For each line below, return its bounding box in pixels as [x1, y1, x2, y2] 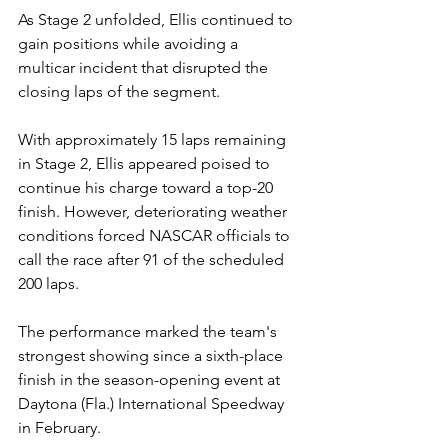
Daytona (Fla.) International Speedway [18, 394, 288, 413]
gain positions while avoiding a [18, 34, 242, 53]
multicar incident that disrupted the [18, 58, 272, 77]
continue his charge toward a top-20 [18, 178, 277, 197]
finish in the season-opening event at [18, 370, 284, 389]
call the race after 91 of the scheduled [18, 250, 288, 269]
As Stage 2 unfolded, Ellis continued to [18, 10, 297, 29]
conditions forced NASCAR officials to [18, 226, 294, 245]
